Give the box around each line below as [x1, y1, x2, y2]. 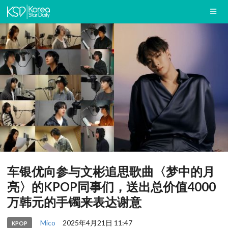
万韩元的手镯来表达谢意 [7, 194, 141, 210]
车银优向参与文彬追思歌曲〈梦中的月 [7, 164, 215, 179]
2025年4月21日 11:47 [62, 218, 132, 227]
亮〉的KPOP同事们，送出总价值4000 [7, 179, 216, 194]
